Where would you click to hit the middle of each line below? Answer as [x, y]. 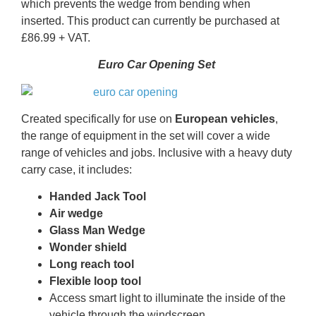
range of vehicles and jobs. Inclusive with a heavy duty [157, 153]
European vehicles [225, 119]
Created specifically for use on [98, 119]
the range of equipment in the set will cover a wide [146, 136]
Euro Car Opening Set [158, 65]
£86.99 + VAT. [56, 37]
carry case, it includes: [77, 170]
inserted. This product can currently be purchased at [150, 20]
